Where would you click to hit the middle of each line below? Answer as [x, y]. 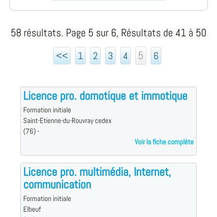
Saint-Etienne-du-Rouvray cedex [67, 121]
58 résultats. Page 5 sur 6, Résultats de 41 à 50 [108, 33]
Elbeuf [32, 209]
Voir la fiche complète [164, 142]
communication [57, 185]
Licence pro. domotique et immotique [105, 96]
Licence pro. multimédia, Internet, [97, 172]
